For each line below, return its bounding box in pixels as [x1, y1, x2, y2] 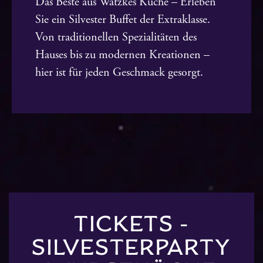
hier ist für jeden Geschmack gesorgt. [35, 65, 203, 80]
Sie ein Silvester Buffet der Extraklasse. [35, 12, 210, 27]
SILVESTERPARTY [32, 232, 231, 262]
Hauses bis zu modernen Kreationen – [35, 47, 210, 62]
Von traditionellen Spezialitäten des [35, 29, 197, 45]
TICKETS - [74, 209, 189, 238]
